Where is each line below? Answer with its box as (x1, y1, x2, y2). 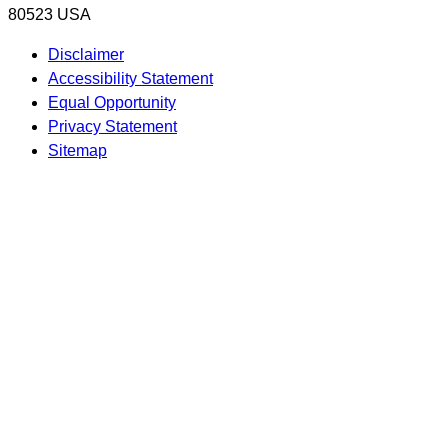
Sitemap (48, 142, 107, 160)
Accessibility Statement (48, 70, 213, 88)
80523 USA (8, 6, 91, 24)
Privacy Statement (48, 118, 177, 136)
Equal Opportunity (48, 94, 176, 112)
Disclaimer (48, 46, 124, 64)
